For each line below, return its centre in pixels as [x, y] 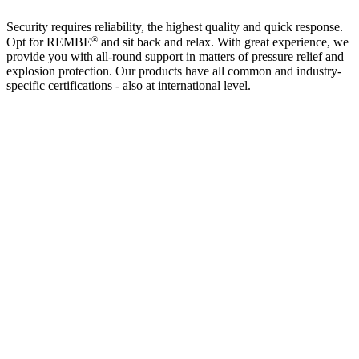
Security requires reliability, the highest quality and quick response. [175, 26]
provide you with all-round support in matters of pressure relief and [175, 57]
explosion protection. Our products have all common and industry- [174, 71]
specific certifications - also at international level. [129, 86]
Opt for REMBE [49, 42]
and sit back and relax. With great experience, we [223, 42]
